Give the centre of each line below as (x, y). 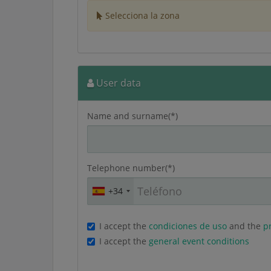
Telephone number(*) (131, 168)
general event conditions (199, 241)
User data (117, 83)
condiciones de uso (188, 226)
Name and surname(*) (132, 116)
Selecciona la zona (141, 15)
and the (245, 226)
